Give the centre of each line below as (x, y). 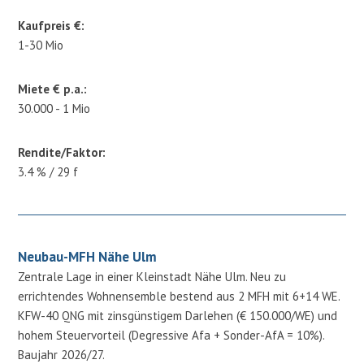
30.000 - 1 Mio (54, 108)
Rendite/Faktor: (62, 152)
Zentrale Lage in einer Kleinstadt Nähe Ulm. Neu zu (152, 276)
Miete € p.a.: (53, 89)
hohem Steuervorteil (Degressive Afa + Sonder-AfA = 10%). (171, 335)
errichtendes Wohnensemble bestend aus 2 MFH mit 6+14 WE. (179, 296)
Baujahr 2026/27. (63, 354)
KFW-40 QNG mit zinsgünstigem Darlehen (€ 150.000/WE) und (178, 315)
